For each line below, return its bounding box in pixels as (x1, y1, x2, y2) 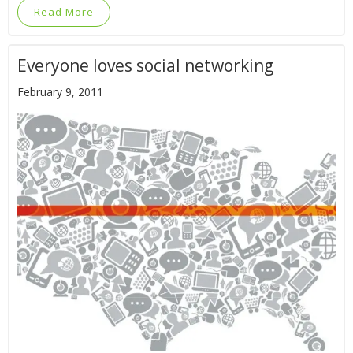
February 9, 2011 (17, 84, 103, 99)
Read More (34, 5, 94, 19)
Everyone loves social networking (17, 54, 273, 76)
